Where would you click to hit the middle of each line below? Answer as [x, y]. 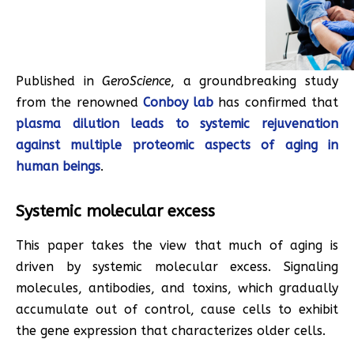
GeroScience [137, 81]
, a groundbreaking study [255, 81]
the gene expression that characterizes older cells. [171, 330]
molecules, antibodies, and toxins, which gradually [177, 288]
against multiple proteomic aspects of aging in [177, 145]
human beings [58, 166]
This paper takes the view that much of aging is [177, 245]
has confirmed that [276, 102]
